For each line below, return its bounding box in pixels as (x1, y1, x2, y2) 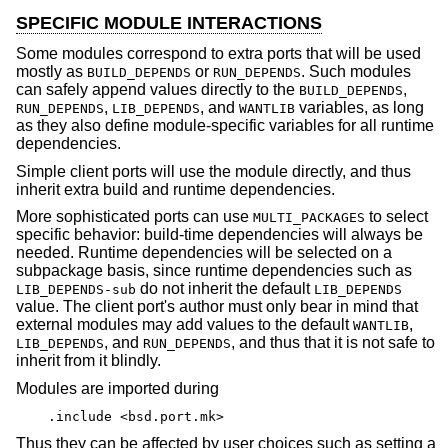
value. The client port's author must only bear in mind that (16, 298, 418, 316)
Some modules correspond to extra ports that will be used (16, 45, 421, 62)
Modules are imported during (16, 379, 219, 397)
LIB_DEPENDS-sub (16, 282, 136, 298)
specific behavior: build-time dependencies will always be (16, 226, 423, 244)
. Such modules (301, 63, 411, 80)
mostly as (16, 63, 87, 80)
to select (365, 208, 428, 226)
